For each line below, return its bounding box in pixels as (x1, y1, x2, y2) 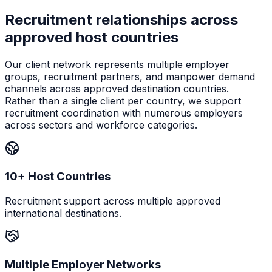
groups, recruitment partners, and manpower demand (5, 70, 255, 83)
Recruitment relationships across (5, 11, 238, 29)
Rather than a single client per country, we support (5, 95, 241, 107)
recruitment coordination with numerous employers (5, 107, 243, 120)
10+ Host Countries (5, 169, 110, 184)
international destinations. (5, 206, 121, 219)
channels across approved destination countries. (5, 83, 229, 95)
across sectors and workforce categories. (5, 119, 197, 132)
